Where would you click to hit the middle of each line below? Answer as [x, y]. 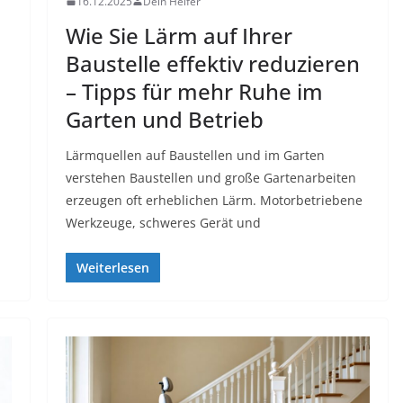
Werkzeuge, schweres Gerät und [163, 222]
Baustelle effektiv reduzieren [212, 63]
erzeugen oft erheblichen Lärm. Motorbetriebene [214, 200]
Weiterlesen [112, 267]
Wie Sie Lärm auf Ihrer [179, 35]
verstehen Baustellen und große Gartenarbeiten [210, 177]
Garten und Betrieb [164, 119]
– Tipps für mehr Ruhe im [194, 91]
